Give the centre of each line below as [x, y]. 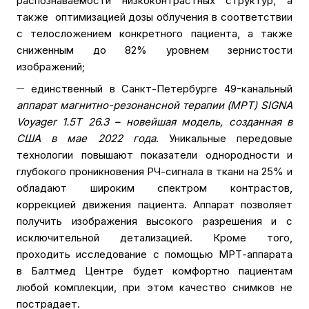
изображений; [51, 67]
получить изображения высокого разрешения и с [154, 221]
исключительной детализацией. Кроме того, [154, 238]
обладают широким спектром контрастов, [154, 188]
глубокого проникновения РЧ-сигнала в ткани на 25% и [154, 172]
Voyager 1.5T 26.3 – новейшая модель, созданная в [154, 122]
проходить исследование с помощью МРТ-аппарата [154, 255]
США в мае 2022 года [86, 139]
